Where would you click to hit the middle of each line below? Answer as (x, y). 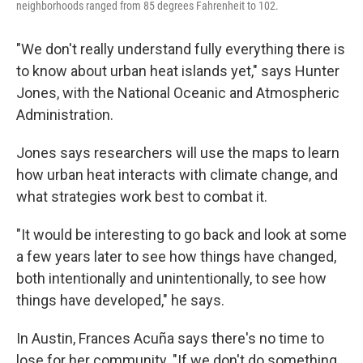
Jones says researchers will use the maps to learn (178, 153)
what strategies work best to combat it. (142, 197)
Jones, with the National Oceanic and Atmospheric (178, 93)
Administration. (65, 115)
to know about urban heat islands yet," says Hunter (178, 71)
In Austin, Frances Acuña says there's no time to (170, 339)
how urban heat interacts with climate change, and (177, 175)
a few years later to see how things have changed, (176, 257)
